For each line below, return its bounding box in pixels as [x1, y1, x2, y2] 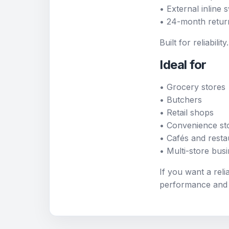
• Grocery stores [159, 81, 225, 92]
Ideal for [159, 57, 207, 72]
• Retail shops [159, 107, 214, 118]
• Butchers [159, 94, 202, 105]
